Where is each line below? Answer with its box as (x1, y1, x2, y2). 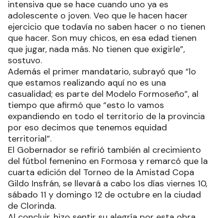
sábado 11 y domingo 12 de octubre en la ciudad (8, 188, 201, 200)
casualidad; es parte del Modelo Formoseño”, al (8, 88, 199, 100)
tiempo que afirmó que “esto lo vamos (8, 99, 164, 111)
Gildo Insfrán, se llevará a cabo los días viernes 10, (8, 177, 207, 189)
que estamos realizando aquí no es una (8, 76, 166, 89)
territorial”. (8, 132, 52, 145)
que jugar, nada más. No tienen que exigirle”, (8, 43, 185, 55)
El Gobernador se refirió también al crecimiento (8, 144, 201, 156)
